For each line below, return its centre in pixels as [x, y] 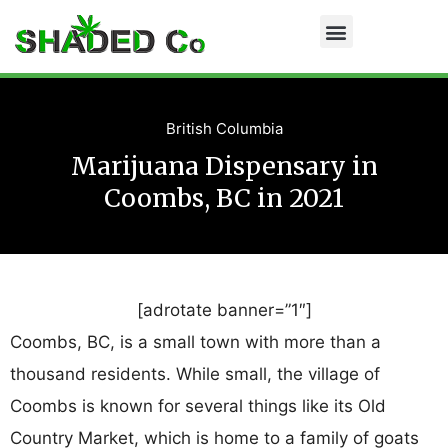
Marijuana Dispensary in [224, 166]
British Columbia [224, 128]
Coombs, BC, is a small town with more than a [195, 342]
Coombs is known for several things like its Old [198, 406]
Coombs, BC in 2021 [224, 198]
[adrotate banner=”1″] [224, 310]
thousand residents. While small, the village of [195, 374]
